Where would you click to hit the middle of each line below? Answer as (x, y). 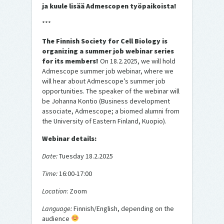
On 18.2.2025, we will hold (137, 61)
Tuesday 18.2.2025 (86, 156)
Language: (58, 208)
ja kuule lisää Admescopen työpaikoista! (109, 6)
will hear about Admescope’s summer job (104, 81)
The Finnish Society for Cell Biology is (105, 41)
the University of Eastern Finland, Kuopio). (106, 121)
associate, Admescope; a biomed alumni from (111, 111)
